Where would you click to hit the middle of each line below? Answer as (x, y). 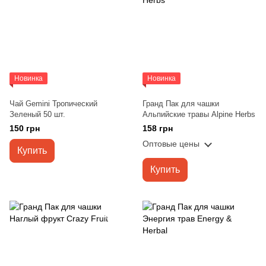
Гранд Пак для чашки (181, 104)
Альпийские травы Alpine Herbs (199, 114)
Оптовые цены (171, 144)
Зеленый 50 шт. (37, 114)
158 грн (158, 128)
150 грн (25, 128)
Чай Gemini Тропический (53, 104)
